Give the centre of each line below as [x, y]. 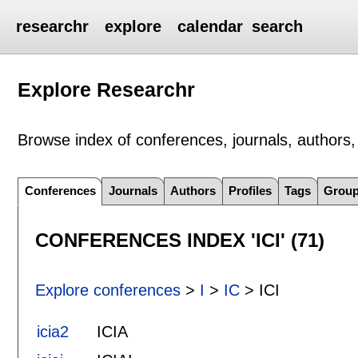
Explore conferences [107, 290]
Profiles [251, 191]
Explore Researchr [107, 89]
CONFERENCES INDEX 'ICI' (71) [179, 241]
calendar [211, 26]
